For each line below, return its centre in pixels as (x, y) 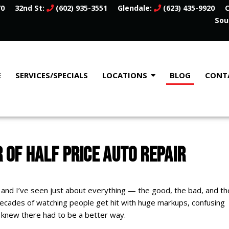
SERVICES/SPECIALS (52, 75)
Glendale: (136, 8)
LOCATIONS (125, 75)
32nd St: (31, 8)
